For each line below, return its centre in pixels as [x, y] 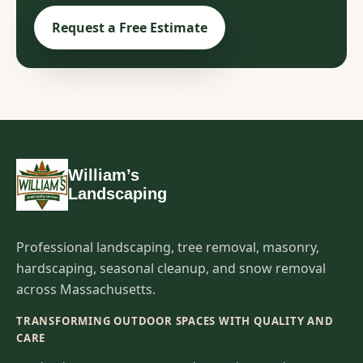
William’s [104, 175]
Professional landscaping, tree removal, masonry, [168, 247]
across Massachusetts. [86, 289]
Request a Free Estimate [129, 27]
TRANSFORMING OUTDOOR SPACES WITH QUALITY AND [175, 320]
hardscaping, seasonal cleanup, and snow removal [171, 268]
